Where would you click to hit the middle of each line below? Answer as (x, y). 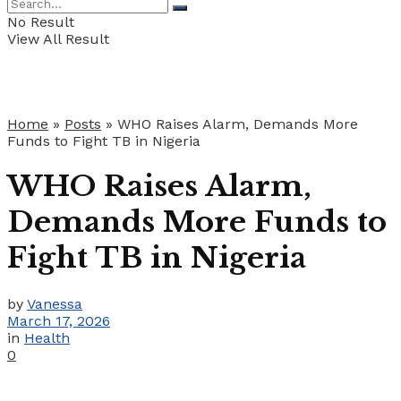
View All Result (58, 39)
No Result (41, 22)
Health (47, 337)
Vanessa (55, 303)
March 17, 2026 (59, 320)
